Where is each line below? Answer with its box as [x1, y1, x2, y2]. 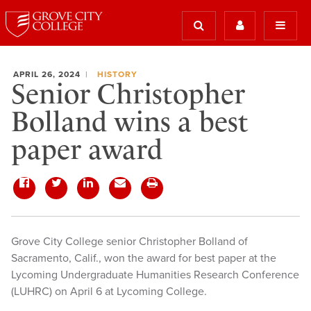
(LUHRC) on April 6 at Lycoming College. [11, 285, 207, 299]
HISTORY [96, 69, 137, 79]
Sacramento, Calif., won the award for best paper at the [11, 251, 276, 265]
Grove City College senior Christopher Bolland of [11, 235, 248, 249]
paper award [11, 133, 162, 166]
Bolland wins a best [11, 106, 249, 138]
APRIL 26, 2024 [13, 69, 81, 79]
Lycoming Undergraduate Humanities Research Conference [11, 268, 299, 282]
